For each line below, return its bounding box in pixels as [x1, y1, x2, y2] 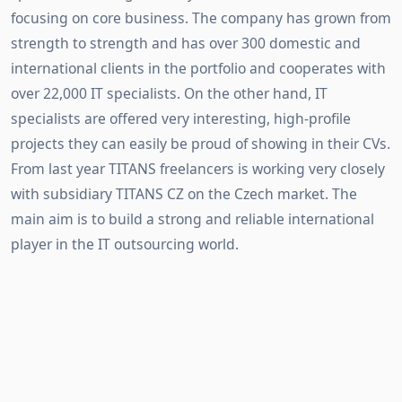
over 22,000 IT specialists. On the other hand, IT [11, 83, 328, 103]
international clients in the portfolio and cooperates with [11, 58, 386, 78]
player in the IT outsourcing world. [11, 234, 239, 254]
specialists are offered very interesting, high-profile [11, 109, 351, 128]
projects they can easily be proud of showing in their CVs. [11, 134, 390, 153]
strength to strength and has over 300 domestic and [11, 33, 361, 53]
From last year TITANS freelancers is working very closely [11, 159, 385, 179]
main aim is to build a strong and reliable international [11, 209, 374, 229]
